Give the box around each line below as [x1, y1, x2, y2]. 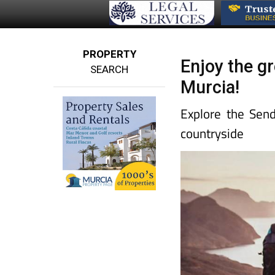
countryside [180, 123, 244, 144]
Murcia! [180, 77, 240, 98]
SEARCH [90, 63, 129, 76]
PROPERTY [82, 48, 136, 61]
